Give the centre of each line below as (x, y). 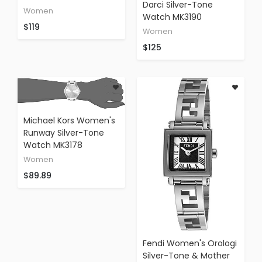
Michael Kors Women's (69, 121)
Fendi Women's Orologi (190, 243)
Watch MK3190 (172, 17)
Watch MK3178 (53, 145)
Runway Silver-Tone (64, 133)
